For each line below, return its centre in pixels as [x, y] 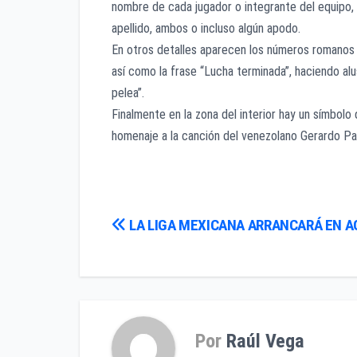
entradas [155, 295]
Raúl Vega [265, 341]
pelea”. [129, 92]
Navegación [171, 230]
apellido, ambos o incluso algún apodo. [206, 28]
